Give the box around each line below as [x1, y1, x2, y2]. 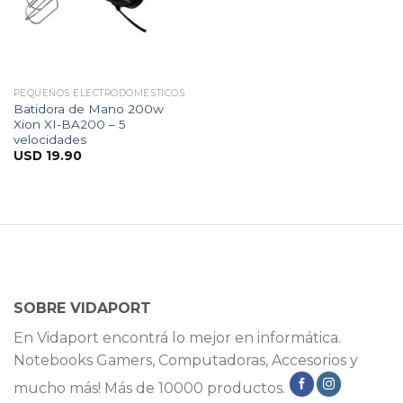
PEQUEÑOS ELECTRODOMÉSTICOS [13, 87, 185, 100]
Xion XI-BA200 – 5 [13, 117, 126, 132]
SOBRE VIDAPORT [13, 300, 151, 318]
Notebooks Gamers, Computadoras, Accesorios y [13, 352, 358, 370]
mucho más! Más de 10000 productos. [13, 379, 289, 397]
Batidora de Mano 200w [13, 102, 164, 117]
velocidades [13, 132, 86, 148]
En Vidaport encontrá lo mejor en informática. [13, 329, 341, 347]
